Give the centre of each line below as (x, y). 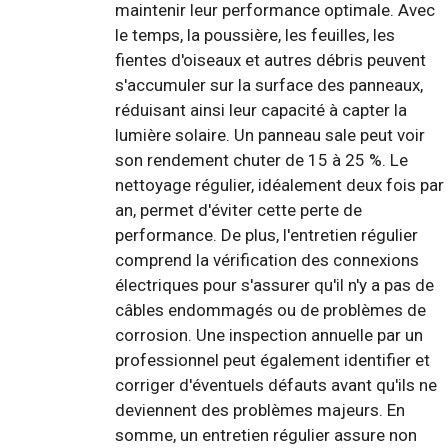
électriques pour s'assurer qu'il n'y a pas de (274, 285)
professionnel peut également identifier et (272, 360)
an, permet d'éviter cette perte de (238, 210)
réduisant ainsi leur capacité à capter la (261, 110)
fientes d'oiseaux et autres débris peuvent (270, 60)
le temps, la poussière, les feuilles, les (255, 35)
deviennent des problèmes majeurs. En (260, 410)
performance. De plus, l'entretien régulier (266, 235)
